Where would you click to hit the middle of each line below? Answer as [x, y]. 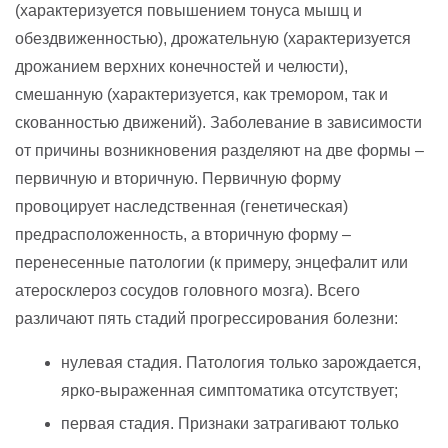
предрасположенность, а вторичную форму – [183, 234]
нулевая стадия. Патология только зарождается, [241, 362]
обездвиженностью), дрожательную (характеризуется [213, 38]
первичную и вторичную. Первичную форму [178, 178]
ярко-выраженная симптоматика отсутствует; [229, 390]
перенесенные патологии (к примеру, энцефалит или [211, 262]
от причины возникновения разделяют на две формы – [219, 150]
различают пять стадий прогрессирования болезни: [206, 318]
